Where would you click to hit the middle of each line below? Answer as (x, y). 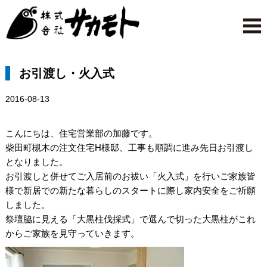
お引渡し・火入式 (66, 74)
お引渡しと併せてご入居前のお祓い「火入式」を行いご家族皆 (130, 176)
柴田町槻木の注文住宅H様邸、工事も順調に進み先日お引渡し (129, 148)
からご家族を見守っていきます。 (72, 234)
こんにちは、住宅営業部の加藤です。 (81, 133)
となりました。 (36, 162)
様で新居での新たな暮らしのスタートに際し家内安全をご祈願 (130, 191)
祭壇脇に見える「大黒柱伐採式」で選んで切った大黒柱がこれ (130, 219)
